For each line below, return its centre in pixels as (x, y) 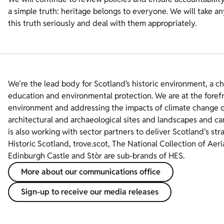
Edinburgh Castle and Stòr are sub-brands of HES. (96, 156)
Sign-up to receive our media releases (90, 192)
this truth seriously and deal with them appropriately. (103, 23)
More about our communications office (91, 172)
